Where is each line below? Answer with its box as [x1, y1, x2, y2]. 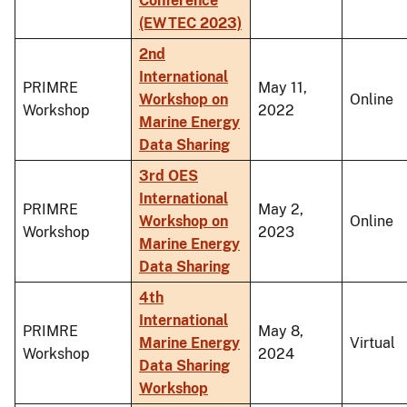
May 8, [258, 322, 303, 340]
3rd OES [139, 166, 198, 184]
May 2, [258, 200, 303, 218]
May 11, [258, 78, 307, 96]
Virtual [350, 333, 395, 352]
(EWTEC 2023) [139, 14, 242, 32]
